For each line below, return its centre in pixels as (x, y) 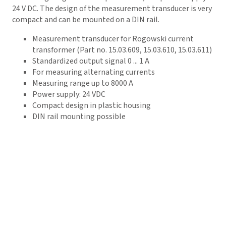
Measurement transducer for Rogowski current (113, 39)
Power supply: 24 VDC (69, 94)
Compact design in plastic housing (92, 105)
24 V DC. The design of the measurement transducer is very (112, 9)
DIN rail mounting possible (79, 117)
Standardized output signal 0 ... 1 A (91, 61)
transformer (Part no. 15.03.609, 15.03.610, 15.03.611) (122, 50)
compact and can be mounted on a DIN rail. (86, 20)
